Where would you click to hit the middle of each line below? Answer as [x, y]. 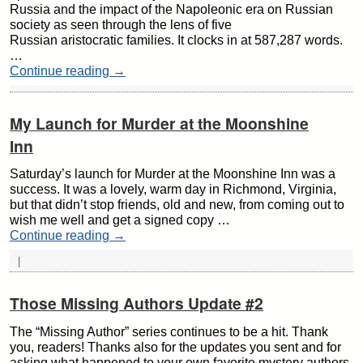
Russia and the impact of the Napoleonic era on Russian [171, 10]
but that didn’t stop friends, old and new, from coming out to [177, 205]
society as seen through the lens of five [121, 25]
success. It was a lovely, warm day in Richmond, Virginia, [173, 190]
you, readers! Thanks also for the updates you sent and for [175, 347]
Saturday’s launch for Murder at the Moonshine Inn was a [173, 174]
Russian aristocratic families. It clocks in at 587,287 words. [176, 41]
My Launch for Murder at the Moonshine [159, 124]
